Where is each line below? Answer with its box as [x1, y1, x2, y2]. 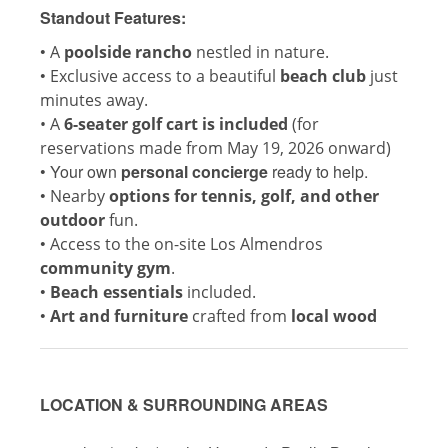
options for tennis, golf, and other [109, 185, 379, 208]
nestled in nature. [192, 41, 329, 64]
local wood [291, 305, 377, 328]
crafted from [188, 305, 291, 328]
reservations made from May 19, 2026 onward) [40, 137, 391, 160]
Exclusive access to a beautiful [50, 65, 280, 88]
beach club [280, 65, 366, 88]
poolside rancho [64, 41, 192, 64]
